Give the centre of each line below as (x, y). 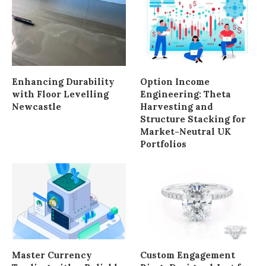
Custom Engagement (188, 255)
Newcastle (37, 107)
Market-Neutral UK (186, 132)
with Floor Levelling (60, 94)
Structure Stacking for (193, 119)
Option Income (175, 82)
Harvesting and (177, 107)
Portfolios (164, 144)
